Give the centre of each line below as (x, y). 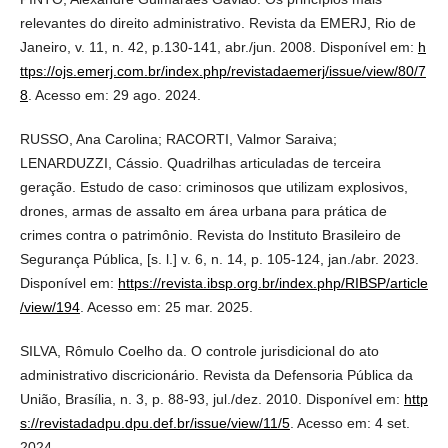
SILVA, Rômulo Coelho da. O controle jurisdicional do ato (199, 351)
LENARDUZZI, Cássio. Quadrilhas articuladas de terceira (200, 163)
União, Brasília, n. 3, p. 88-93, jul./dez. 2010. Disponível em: (211, 399)
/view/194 (49, 307)
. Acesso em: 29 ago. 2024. (114, 95)
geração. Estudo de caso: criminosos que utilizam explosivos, (213, 187)
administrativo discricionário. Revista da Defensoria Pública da (216, 375)
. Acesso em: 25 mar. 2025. (166, 307)
